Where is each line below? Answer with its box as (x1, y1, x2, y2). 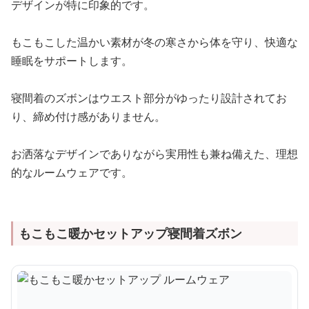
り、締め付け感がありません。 (11, 108, 166, 124)
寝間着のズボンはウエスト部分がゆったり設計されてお (11, 90, 287, 106)
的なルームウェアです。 (11, 164, 132, 180)
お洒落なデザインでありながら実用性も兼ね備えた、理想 (11, 146, 298, 161)
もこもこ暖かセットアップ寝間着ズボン (19, 224, 242, 241)
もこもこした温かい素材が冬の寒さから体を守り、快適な (11, 34, 298, 50)
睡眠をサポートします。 (11, 52, 132, 68)
